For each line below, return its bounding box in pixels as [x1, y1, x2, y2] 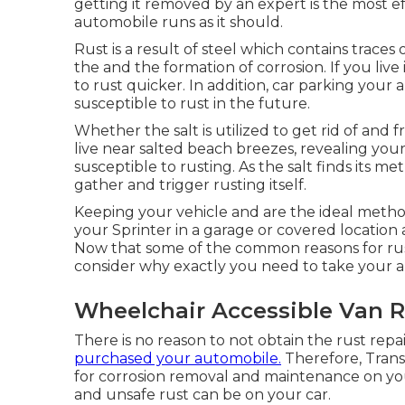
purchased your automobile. [74, 350, 281, 367]
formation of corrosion [164, 59, 324, 76]
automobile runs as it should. [74, 14, 283, 31]
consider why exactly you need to [74, 258, 322, 275]
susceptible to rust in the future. [74, 95, 310, 112]
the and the [74, 59, 164, 76]
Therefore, [281, 350, 365, 367]
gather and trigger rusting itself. [74, 176, 306, 193]
